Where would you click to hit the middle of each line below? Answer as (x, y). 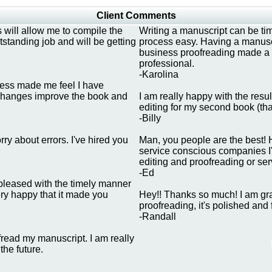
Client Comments (136, 15)
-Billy (150, 118)
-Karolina (159, 74)
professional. (167, 63)
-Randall (158, 216)
